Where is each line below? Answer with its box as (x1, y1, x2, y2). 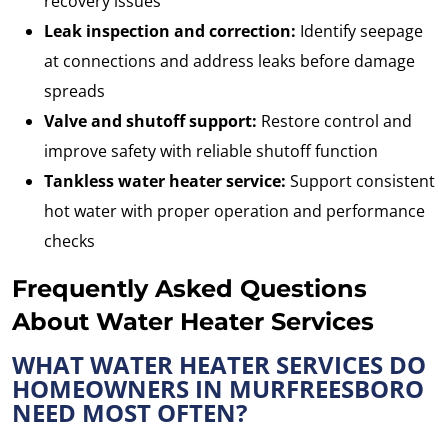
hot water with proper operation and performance (44, 200, 425, 223)
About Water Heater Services (12, 307, 381, 337)
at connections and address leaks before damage (44, 50, 415, 73)
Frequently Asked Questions (12, 274, 367, 304)
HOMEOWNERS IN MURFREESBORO (12, 372, 424, 406)
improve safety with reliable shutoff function (44, 140, 378, 163)
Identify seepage (296, 20, 423, 43)
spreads (44, 80, 105, 103)
